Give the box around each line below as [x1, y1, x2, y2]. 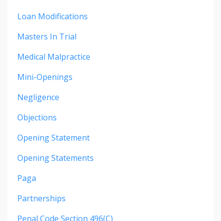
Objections [17, 111, 57, 123]
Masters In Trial [17, 31, 76, 42]
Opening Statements [17, 152, 94, 163]
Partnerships [17, 192, 66, 204]
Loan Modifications [17, 10, 88, 22]
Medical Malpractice [17, 51, 90, 62]
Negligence [17, 91, 59, 103]
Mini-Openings [17, 71, 73, 82]
